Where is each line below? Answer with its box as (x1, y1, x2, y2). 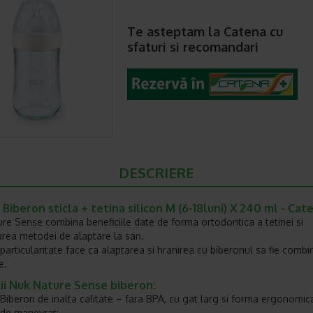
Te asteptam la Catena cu (127, 24, 283, 39)
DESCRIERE (119, 163, 194, 182)
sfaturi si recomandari (127, 39, 259, 54)
